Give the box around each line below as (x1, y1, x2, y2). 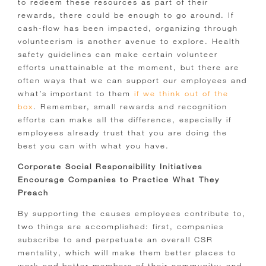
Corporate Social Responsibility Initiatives (18, 161, 202, 172)
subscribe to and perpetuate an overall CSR (18, 235, 213, 245)
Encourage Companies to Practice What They (18, 175, 220, 185)
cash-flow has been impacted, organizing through (18, 23, 238, 33)
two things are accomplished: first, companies (18, 221, 224, 232)
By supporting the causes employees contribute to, (18, 208, 246, 218)
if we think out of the (134, 88, 229, 99)
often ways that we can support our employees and (18, 75, 247, 85)
